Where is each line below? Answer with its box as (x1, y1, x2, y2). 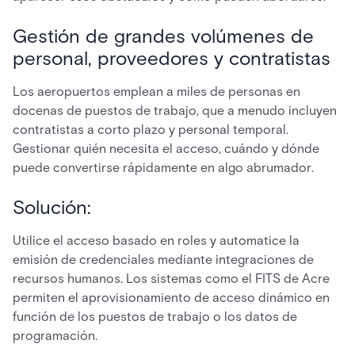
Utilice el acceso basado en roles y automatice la (13, 233, 300, 248)
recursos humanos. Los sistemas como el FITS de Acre (13, 271, 330, 286)
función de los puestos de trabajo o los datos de (13, 309, 297, 324)
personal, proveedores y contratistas (13, 47, 330, 70)
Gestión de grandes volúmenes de (13, 25, 314, 48)
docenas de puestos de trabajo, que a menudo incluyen (13, 103, 337, 118)
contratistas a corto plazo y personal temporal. (13, 122, 288, 137)
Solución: (13, 196, 91, 219)
